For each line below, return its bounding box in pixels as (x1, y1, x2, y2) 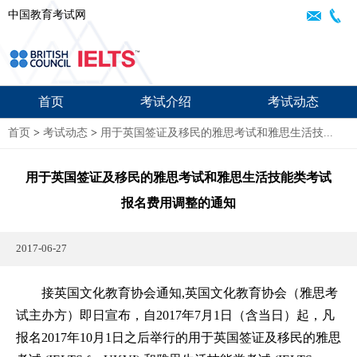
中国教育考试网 (8, 9, 86, 21)
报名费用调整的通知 (121, 196, 236, 210)
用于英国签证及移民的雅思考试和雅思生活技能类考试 (25, 171, 331, 184)
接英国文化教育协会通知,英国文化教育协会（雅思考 (16, 286, 338, 300)
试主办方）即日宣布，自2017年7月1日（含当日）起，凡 (16, 308, 335, 322)
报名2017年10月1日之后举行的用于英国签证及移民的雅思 (16, 331, 341, 344)
